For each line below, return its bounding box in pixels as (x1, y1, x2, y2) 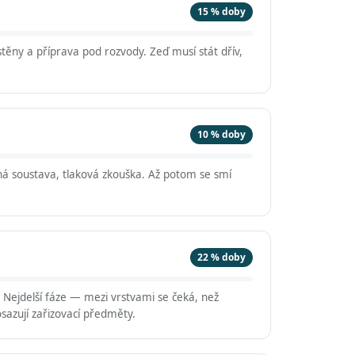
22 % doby (197, 250, 246, 264)
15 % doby (197, 5, 246, 18)
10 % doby (197, 128, 246, 141)
